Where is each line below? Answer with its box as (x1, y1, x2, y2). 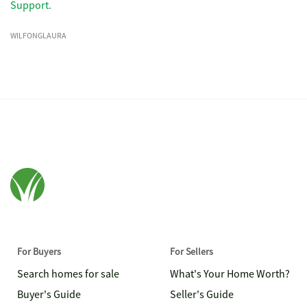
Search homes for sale (17, 267, 119, 281)
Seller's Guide (170, 288, 234, 302)
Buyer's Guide (17, 288, 81, 302)
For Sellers (170, 245, 213, 258)
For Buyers (17, 245, 61, 258)
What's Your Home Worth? (170, 267, 290, 281)
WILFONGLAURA (10, 30, 66, 41)
